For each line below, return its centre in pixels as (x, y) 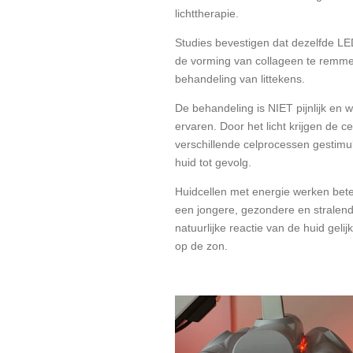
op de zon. (201, 245)
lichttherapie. (207, 13)
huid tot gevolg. (213, 162)
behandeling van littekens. (240, 78)
